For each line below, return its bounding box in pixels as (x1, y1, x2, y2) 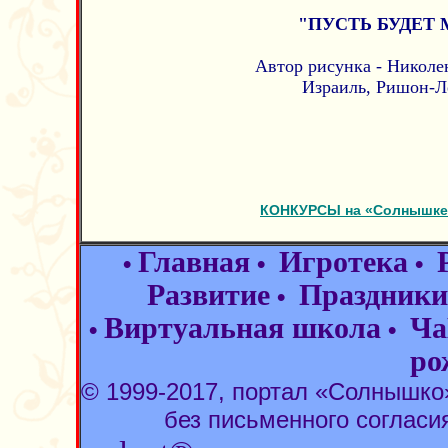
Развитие (146, 279, 270, 311)
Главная (138, 246, 250, 278)
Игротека (279, 246, 408, 278)
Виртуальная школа (104, 312, 381, 344)
